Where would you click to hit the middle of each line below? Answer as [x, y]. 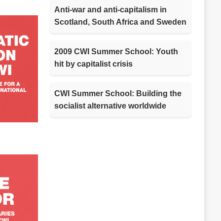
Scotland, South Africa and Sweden [120, 22]
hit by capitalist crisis [93, 64]
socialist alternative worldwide [110, 106]
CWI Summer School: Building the [118, 93]
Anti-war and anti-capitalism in [110, 9]
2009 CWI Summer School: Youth [116, 51]
